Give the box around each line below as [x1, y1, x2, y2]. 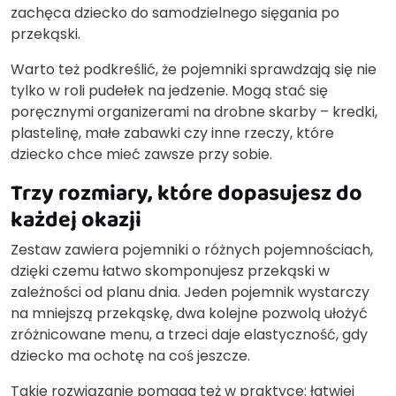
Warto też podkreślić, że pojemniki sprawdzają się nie [11, 59, 377, 80]
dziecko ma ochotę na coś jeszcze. [11, 346, 250, 367]
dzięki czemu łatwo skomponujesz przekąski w [11, 261, 330, 282]
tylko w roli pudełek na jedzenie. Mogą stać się [11, 80, 328, 102]
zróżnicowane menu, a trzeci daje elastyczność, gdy [11, 324, 368, 346]
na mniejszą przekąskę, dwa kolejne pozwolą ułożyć [11, 303, 368, 324]
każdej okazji [11, 202, 141, 236]
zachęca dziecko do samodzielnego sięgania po [11, 3, 339, 24]
